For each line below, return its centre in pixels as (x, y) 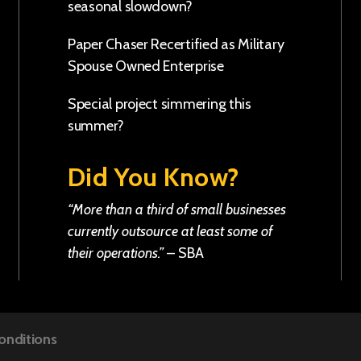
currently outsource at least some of (170, 231)
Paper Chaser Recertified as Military (176, 44)
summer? (96, 126)
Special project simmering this (160, 104)
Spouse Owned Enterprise (146, 66)
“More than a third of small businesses (177, 210)
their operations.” (116, 253)
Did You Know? (154, 177)
